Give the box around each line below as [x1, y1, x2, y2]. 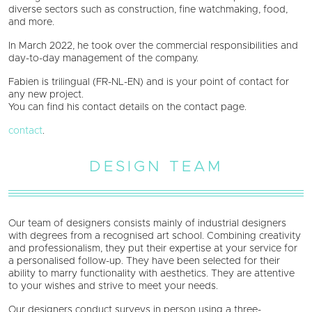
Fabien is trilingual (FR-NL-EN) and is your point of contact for [8, 77, 289, 87]
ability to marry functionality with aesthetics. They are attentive [8, 268, 295, 279]
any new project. [8, 89, 84, 100]
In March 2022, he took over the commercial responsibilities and [8, 40, 298, 51]
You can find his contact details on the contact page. [8, 102, 247, 112]
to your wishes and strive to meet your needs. [8, 281, 218, 291]
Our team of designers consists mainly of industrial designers [8, 218, 286, 228]
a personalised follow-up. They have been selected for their [8, 256, 280, 266]
